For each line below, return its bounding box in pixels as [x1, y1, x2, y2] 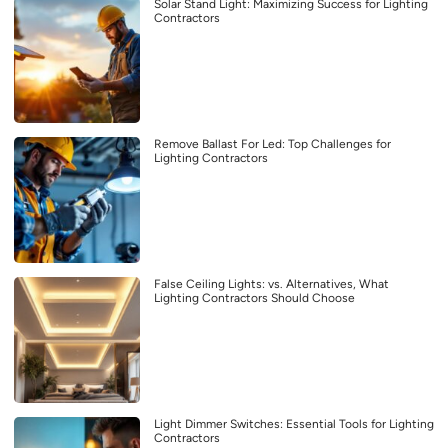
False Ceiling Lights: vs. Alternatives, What [154, 276, 389, 291]
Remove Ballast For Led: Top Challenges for [154, 136, 391, 151]
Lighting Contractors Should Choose [154, 290, 355, 305]
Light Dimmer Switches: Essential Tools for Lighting [154, 416, 434, 431]
